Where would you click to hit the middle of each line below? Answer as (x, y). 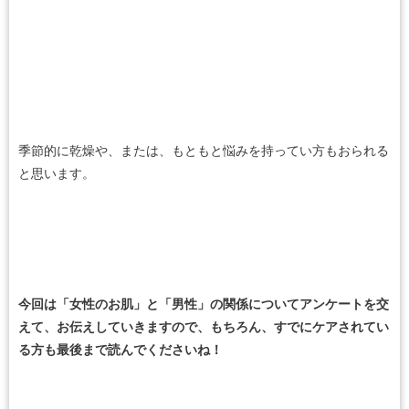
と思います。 (57, 174)
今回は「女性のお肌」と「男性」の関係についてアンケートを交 (204, 304)
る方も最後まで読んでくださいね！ (121, 350)
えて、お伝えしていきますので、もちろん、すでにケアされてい (204, 327)
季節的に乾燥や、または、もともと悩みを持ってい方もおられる (204, 152)
